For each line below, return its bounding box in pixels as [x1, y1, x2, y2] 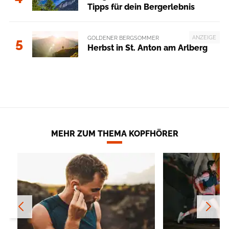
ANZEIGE [192, 33, 217, 41]
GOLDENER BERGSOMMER [87, 34, 159, 41]
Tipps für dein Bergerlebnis [87, 2, 195, 12]
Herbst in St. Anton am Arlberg [87, 43, 208, 53]
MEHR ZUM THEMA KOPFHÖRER [51, 128, 178, 139]
